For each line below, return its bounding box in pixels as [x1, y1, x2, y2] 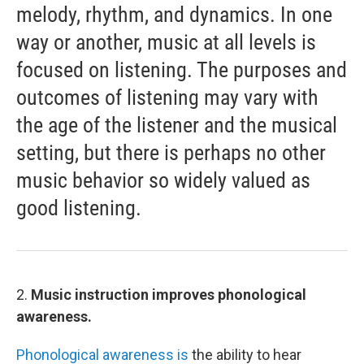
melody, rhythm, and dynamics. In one [16, 2, 332, 27]
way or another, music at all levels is [16, 30, 316, 54]
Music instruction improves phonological [28, 286, 306, 303]
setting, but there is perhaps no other [16, 141, 326, 165]
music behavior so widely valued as [16, 168, 310, 193]
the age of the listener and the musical [16, 113, 337, 137]
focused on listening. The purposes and [16, 58, 347, 82]
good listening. [16, 196, 141, 220]
